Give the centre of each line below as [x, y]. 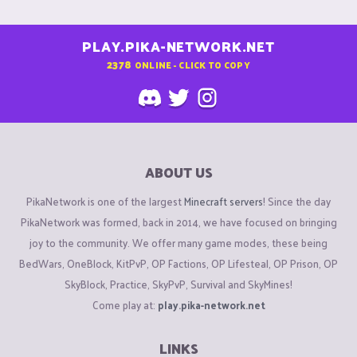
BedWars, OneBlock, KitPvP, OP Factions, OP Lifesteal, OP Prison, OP [178, 263]
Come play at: [125, 304]
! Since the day [297, 201]
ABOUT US [178, 173]
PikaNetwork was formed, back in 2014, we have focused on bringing [178, 222]
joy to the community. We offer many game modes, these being [178, 242]
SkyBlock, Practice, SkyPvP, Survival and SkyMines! [178, 284]
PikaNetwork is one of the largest [105, 201]
